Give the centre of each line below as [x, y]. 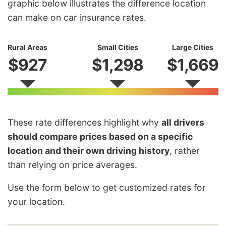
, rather [185, 150]
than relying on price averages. [72, 164]
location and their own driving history [89, 150]
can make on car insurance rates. [77, 17]
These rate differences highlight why [84, 122]
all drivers [183, 122]
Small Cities [118, 47]
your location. [36, 202]
